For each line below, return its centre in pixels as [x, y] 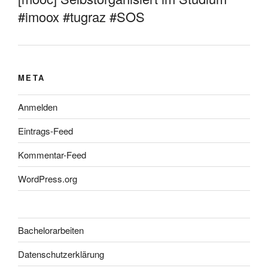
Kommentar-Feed [52, 154]
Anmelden [38, 106]
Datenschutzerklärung [61, 254]
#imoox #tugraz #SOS [81, 16]
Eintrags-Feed [45, 130]
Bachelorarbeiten [51, 230]
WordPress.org [48, 178]
